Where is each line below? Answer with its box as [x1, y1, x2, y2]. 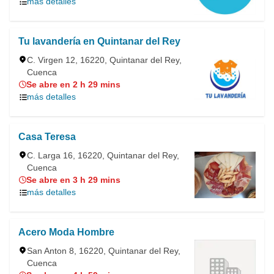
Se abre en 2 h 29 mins [26, 80, 120, 89]
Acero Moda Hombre [18, 227, 114, 237]
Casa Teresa [18, 131, 76, 142]
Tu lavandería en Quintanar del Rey [18, 36, 180, 46]
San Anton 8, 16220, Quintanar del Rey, [27, 246, 180, 256]
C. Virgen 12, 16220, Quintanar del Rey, [27, 55, 182, 65]
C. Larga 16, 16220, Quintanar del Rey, [27, 150, 179, 160]
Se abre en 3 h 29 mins [26, 175, 120, 185]
